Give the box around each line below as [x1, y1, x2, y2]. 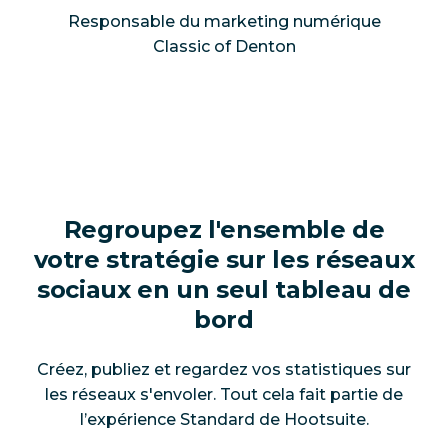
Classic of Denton [152, 36, 296, 56]
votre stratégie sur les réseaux [33, 244, 415, 274]
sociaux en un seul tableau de [37, 274, 411, 304]
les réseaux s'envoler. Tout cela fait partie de [45, 384, 403, 404]
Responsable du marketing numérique [67, 11, 381, 31]
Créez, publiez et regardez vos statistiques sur [37, 359, 411, 379]
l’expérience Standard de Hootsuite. [79, 409, 369, 429]
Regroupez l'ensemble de [63, 214, 385, 244]
